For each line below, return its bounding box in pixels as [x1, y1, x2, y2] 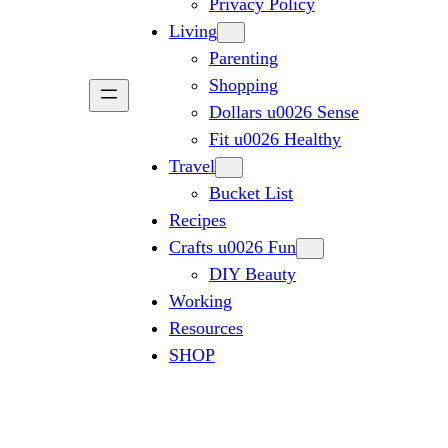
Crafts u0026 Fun [169, 237, 296, 257]
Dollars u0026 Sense [209, 102, 359, 122]
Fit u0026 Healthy [209, 129, 341, 149]
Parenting [209, 48, 278, 68]
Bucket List [209, 183, 293, 203]
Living [169, 21, 217, 41]
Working [169, 291, 232, 311]
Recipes [169, 210, 226, 230]
